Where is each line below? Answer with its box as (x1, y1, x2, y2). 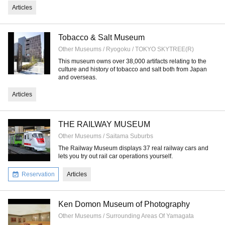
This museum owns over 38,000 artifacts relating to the (58, 58, 206, 65)
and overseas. (58, 74, 97, 81)
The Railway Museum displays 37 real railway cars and (58, 145, 208, 152)
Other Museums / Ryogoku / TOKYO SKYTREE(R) (58, 46, 194, 53)
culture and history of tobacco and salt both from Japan (58, 66, 207, 73)
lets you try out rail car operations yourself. (58, 153, 173, 160)
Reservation (22, 171, 55, 178)
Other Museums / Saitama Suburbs (58, 133, 153, 140)
